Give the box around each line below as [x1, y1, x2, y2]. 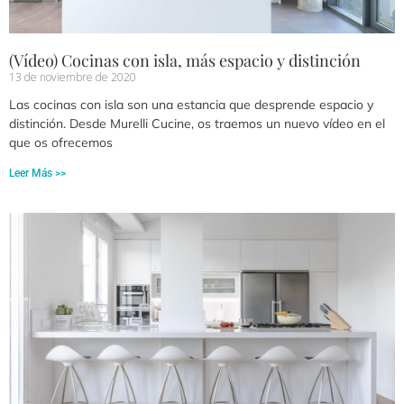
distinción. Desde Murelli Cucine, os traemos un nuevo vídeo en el [9, 115, 385, 133]
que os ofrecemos [9, 134, 113, 151]
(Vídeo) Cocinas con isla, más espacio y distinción [9, 50, 361, 72]
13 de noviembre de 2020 [9, 69, 136, 86]
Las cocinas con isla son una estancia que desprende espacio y [9, 96, 373, 114]
